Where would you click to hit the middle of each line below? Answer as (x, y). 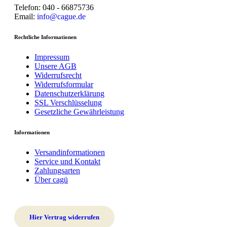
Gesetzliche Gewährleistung (79, 111)
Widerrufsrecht (58, 75)
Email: (26, 16)
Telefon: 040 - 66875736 (54, 7)
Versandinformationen (70, 152)
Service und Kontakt (67, 161)
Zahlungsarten (57, 170)
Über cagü (51, 179)
